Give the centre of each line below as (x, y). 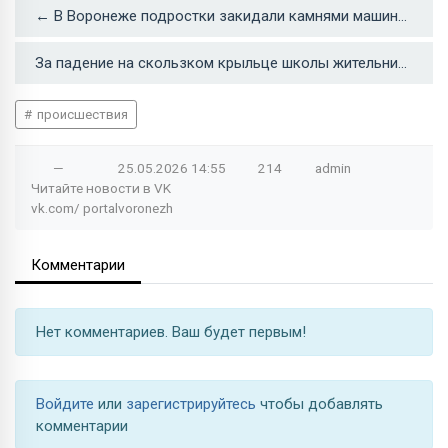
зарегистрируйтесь (193, 403)
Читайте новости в (92, 187)
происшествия (80, 114)
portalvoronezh (128, 207)
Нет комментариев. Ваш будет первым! (171, 331)
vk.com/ (57, 207)
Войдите (67, 403)
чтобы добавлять (321, 403)
